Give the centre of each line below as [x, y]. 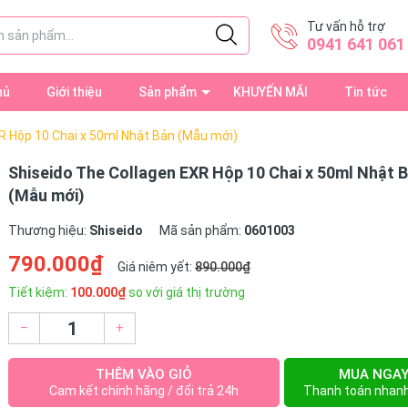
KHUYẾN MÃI [270, 92]
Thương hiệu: [49, 230]
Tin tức [366, 92]
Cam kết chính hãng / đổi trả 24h [144, 391]
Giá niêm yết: [156, 267]
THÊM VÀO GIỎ [144, 374]
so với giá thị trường [185, 292]
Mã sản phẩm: [202, 230]
